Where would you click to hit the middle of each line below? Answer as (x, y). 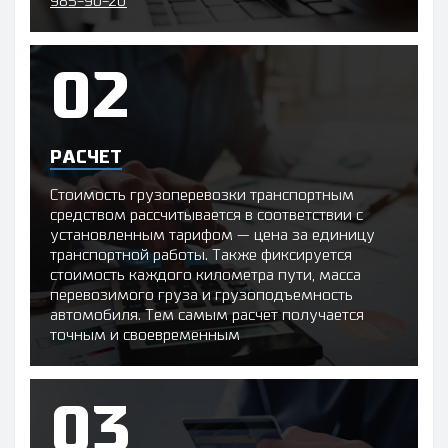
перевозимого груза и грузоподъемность (201, 296)
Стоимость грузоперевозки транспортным (202, 196)
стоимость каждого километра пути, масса (205, 276)
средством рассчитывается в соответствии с (206, 216)
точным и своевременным (145, 336)
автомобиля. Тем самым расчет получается (207, 316)
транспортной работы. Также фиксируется (201, 256)
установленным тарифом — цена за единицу (212, 236)
